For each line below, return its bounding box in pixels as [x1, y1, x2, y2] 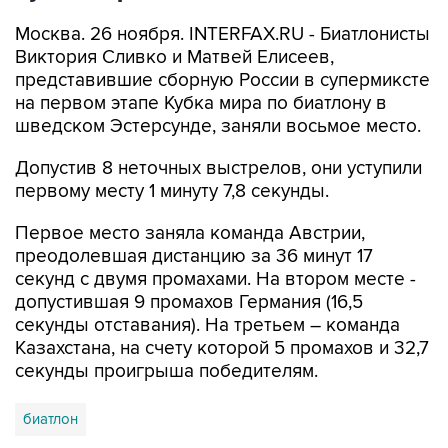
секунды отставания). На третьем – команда [15, 314, 400, 337]
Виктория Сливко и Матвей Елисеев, [15, 46, 334, 69]
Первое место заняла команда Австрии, [15, 222, 365, 245]
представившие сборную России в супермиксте [15, 69, 430, 92]
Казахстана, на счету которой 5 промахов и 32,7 [15, 337, 429, 360]
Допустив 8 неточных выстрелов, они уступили [15, 157, 422, 180]
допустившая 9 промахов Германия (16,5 [15, 291, 363, 314]
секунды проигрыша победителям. [15, 360, 318, 383]
